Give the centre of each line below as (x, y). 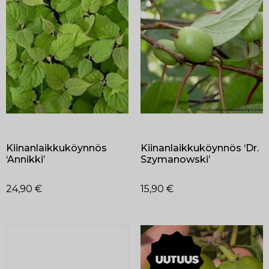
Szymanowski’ (175, 160)
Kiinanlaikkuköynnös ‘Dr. (200, 148)
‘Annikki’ (26, 160)
